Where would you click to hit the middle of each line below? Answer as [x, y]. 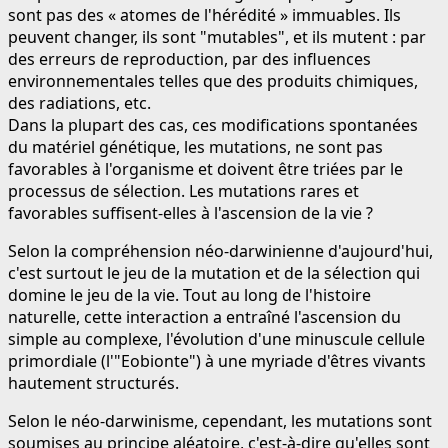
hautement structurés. [93, 382]
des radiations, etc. [79, 102]
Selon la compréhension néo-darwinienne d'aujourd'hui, [220, 250]
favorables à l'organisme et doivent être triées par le [205, 168]
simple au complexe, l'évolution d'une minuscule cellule [216, 338]
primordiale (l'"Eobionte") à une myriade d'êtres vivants [217, 360]
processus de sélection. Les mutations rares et [183, 190]
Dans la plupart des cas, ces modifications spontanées [213, 124]
